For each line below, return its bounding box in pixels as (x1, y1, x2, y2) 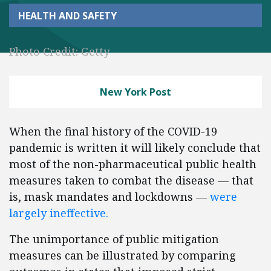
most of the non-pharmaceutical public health (9, 157, 256, 171)
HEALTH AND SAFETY (18, 8, 117, 22)
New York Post (100, 85, 171, 99)
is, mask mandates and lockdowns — (9, 189, 207, 204)
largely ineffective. (9, 206, 108, 220)
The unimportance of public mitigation (9, 232, 219, 246)
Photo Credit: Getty (9, 44, 109, 59)
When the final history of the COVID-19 (9, 124, 217, 139)
